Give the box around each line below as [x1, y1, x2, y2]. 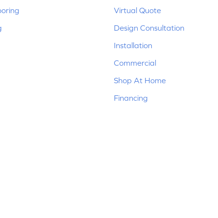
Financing [114, 93, 148, 102]
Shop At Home [114, 76, 166, 85]
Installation [114, 41, 152, 50]
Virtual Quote [114, 6, 161, 15]
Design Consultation [114, 23, 184, 32]
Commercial [114, 58, 156, 67]
